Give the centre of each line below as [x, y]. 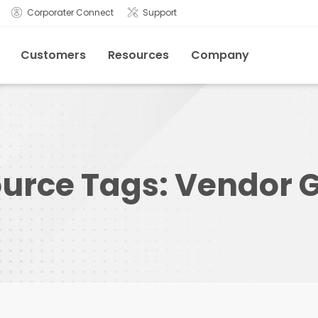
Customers [53, 55]
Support [160, 13]
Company [220, 55]
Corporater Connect [70, 13]
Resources [138, 55]
